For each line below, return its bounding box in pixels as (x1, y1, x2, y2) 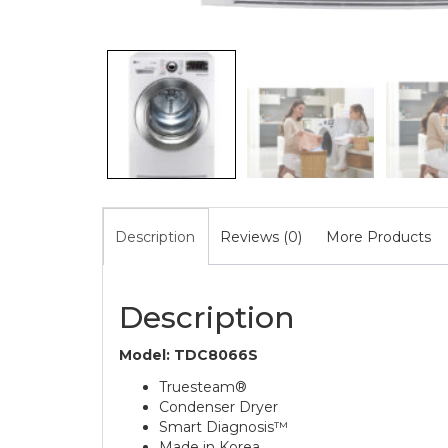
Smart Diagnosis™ (159, 417, 288, 436)
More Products (326, 227, 431, 246)
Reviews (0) (220, 227, 302, 246)
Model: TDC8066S (119, 345, 258, 364)
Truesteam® (159, 377, 247, 396)
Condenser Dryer (159, 397, 278, 416)
